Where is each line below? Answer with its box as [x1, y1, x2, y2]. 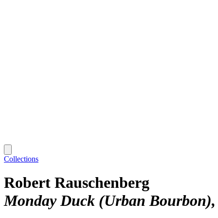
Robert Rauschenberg [4, 174, 149, 192]
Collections [4, 154, 38, 163]
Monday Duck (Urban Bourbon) [4, 192, 212, 210]
